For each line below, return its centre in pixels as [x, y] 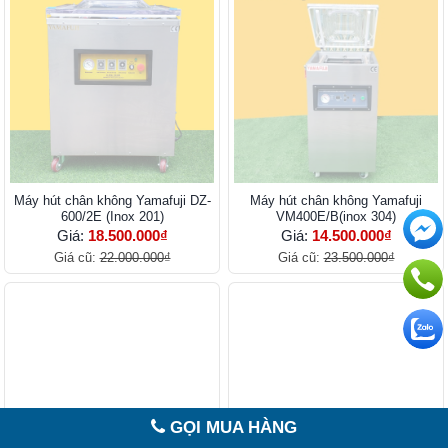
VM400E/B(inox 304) [336, 216]
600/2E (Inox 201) [112, 216]
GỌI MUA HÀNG [231, 427]
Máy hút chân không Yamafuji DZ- [112, 200]
